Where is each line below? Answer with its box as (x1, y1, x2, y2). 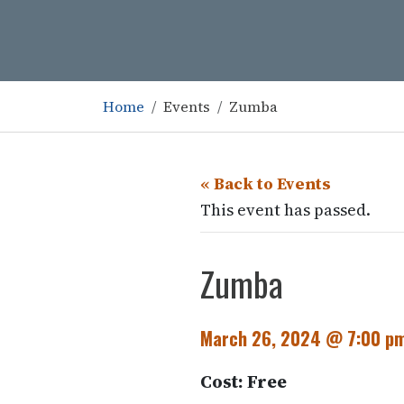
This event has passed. (200, 198, 371, 221)
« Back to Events (200, 172, 331, 195)
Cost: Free (200, 369, 287, 394)
